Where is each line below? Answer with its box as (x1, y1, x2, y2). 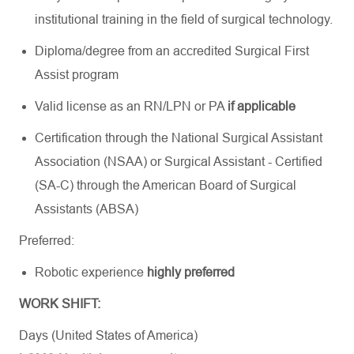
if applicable (228, 100, 296, 113)
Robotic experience (35, 265, 147, 279)
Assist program (35, 68, 119, 81)
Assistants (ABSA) (35, 202, 138, 216)
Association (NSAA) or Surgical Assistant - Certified (35, 155, 322, 168)
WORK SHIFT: (19, 297, 100, 311)
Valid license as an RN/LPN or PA (35, 100, 228, 113)
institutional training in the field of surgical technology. (35, 13, 333, 26)
